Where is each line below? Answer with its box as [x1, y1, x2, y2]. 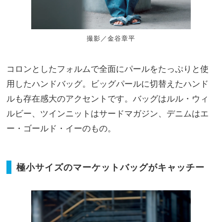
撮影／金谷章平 [87, 34, 135, 42]
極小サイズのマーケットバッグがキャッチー [16, 162, 205, 172]
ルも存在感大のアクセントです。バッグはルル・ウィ [6, 93, 209, 104]
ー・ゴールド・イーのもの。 [6, 122, 116, 133]
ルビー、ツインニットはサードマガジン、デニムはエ [6, 108, 209, 118]
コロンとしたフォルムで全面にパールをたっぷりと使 [6, 63, 209, 74]
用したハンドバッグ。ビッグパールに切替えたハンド [6, 78, 209, 89]
